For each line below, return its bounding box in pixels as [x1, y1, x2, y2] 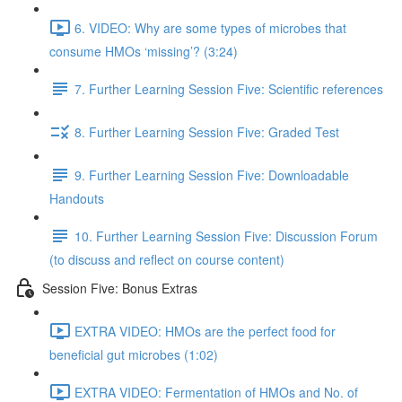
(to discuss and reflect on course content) [49, 250, 284, 268]
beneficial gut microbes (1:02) [49, 345, 218, 363]
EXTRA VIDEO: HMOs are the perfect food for [74, 321, 336, 340]
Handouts [49, 189, 104, 207]
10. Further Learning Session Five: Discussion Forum [74, 226, 378, 245]
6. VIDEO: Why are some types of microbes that [74, 18, 346, 37]
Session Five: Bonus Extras [42, 278, 197, 297]
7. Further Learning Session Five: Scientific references [74, 79, 383, 98]
